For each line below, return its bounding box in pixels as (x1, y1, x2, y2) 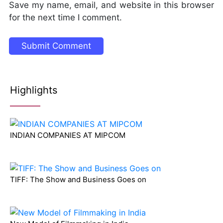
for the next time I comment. (9, 12, 122, 22)
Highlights (10, 84, 57, 96)
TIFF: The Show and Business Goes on (10, 175, 146, 185)
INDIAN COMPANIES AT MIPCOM (10, 130, 125, 140)
